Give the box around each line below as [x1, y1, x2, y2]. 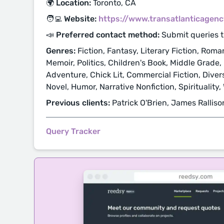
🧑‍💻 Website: [46, 14, 96, 23]
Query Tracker [46, 126, 100, 136]
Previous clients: [46, 98, 110, 107]
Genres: [46, 46, 75, 55]
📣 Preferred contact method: [46, 30, 159, 39]
